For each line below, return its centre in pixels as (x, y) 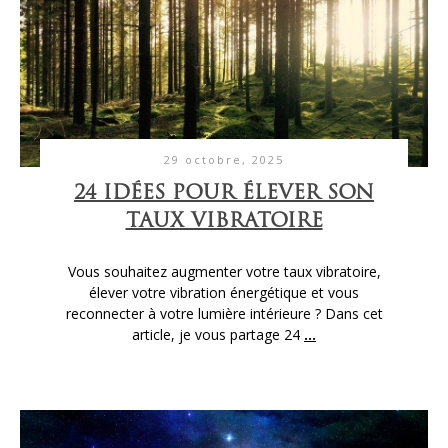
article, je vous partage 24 (218, 334)
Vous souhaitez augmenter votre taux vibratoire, (224, 271)
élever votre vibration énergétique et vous (224, 292)
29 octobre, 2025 (224, 159)
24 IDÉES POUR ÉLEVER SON (224, 193)
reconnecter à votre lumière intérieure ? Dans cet (224, 313)
